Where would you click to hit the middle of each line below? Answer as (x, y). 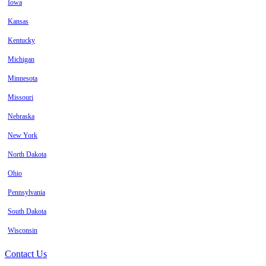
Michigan (21, 60)
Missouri (20, 98)
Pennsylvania (26, 193)
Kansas (18, 22)
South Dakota (27, 212)
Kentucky (21, 41)
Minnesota (23, 79)
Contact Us (26, 254)
